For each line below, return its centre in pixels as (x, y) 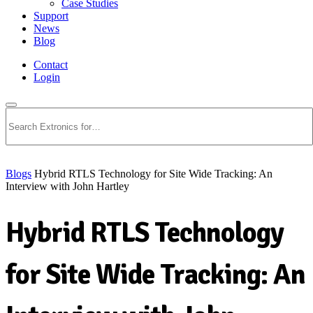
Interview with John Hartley (67, 186)
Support (51, 16)
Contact (51, 65)
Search (35, 101)
